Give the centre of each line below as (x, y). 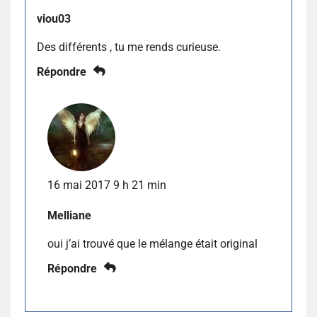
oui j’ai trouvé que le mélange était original (152, 244)
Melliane (69, 216)
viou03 (54, 19)
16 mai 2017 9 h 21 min (107, 185)
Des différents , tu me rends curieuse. (129, 47)
